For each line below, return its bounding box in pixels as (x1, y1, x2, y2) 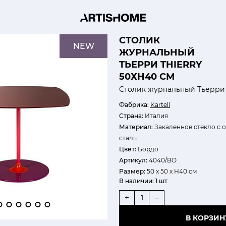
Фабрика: (119, 101, 149, 108)
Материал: (119, 123, 153, 131)
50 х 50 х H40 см (145, 167, 197, 175)
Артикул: (119, 156, 147, 164)
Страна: (119, 112, 143, 120)
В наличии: (119, 177, 154, 185)
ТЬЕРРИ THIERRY (119, 59, 202, 70)
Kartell (150, 101, 170, 108)
